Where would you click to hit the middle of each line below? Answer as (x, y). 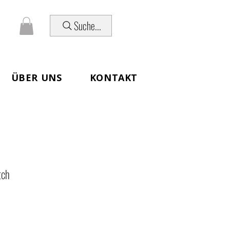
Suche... (88, 26)
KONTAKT (113, 77)
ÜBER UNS (36, 77)
